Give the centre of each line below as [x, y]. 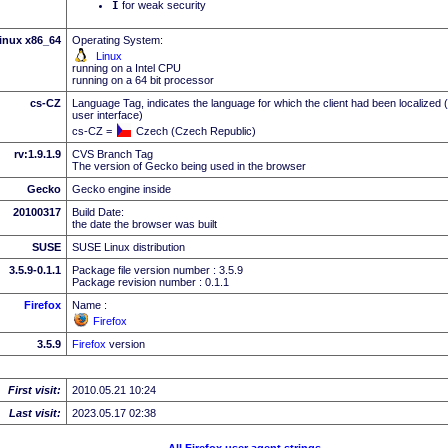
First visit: [34, 389]
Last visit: [35, 412]
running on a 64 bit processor [143, 79]
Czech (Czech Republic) [196, 130]
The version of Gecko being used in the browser [189, 165]
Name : [89, 304]
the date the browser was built [144, 223]
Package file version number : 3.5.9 [157, 269]
